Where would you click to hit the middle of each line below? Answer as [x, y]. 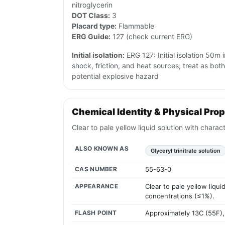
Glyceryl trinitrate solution [186, 151]
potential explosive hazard [115, 76]
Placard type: [94, 26]
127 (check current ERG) [151, 37]
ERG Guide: [91, 37]
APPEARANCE [96, 186]
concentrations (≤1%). [180, 196]
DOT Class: [91, 16]
